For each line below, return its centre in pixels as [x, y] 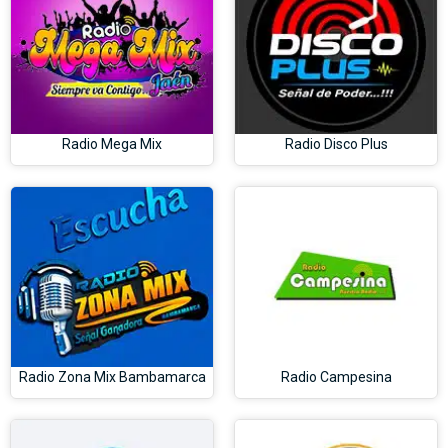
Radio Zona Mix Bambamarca [112, 376]
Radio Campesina [336, 376]
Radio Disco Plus [336, 143]
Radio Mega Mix [112, 143]
